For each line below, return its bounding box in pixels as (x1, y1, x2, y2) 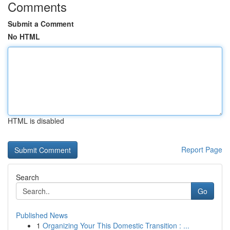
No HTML (8, 31, 40, 42)
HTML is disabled (8, 116, 64, 126)
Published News (16, 210, 68, 220)
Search (16, 172, 39, 182)
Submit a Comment (8, 18, 74, 29)
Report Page (181, 144, 222, 155)
